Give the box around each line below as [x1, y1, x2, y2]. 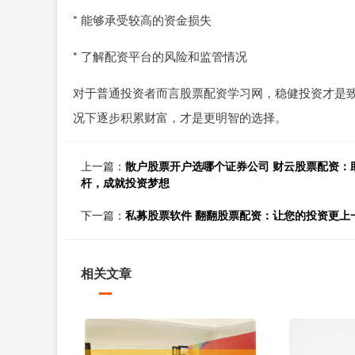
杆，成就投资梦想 [81, 174, 170, 190]
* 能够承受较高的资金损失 [73, 11, 212, 28]
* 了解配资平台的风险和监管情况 [73, 48, 247, 64]
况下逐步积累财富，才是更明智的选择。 [73, 109, 287, 125]
